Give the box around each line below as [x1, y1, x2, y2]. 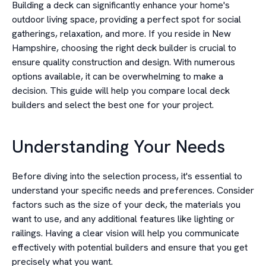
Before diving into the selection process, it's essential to [12, 170, 242, 182]
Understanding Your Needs [12, 135, 225, 158]
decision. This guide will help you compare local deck [12, 84, 230, 97]
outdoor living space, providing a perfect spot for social [12, 13, 241, 26]
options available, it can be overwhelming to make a [12, 70, 223, 83]
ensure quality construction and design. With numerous [12, 56, 235, 68]
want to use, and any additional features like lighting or [12, 213, 235, 225]
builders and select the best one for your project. [12, 99, 214, 111]
